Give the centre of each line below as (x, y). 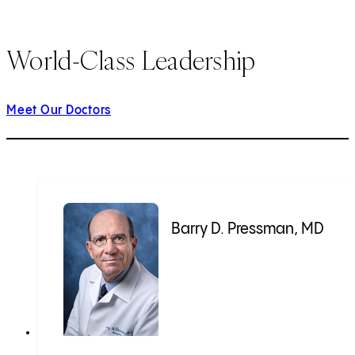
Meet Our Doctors (59, 111)
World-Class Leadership (131, 60)
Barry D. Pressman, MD (248, 230)
